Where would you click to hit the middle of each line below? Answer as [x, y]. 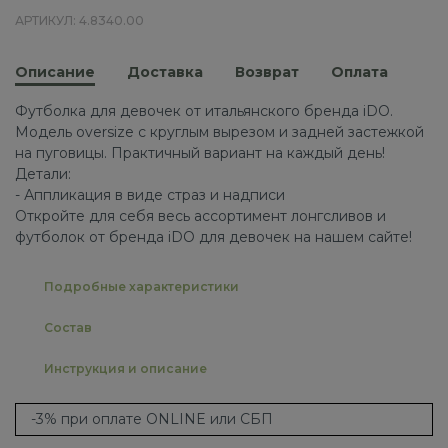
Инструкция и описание [125, 368]
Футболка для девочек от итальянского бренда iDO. [204, 111]
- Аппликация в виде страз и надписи [150, 195]
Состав [68, 327]
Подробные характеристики [141, 286]
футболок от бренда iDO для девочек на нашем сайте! [213, 237]
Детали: [43, 174]
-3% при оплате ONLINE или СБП [152, 419]
